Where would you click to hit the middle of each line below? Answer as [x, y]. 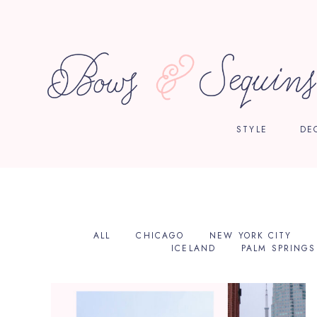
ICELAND [194, 248]
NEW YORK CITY [251, 235]
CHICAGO [160, 235]
